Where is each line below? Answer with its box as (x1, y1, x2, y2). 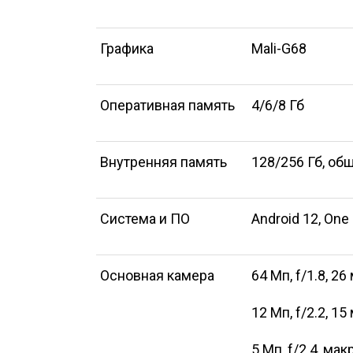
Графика (100, 40, 154, 57)
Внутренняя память (100, 154, 227, 170)
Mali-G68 (251, 40, 307, 57)
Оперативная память (100, 97, 235, 113)
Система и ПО (100, 210, 190, 227)
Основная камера (100, 267, 214, 284)
